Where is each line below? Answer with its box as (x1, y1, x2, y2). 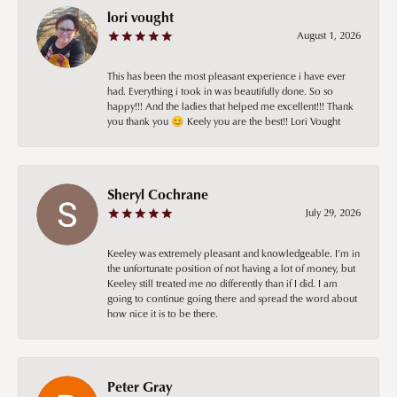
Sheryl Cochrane (107, 183, 208, 204)
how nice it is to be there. (107, 305, 218, 321)
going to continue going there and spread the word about (107, 290, 357, 306)
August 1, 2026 (297, 27, 361, 43)
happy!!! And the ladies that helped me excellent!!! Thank (107, 97, 354, 113)
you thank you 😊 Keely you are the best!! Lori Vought (107, 113, 340, 128)
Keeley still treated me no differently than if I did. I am (107, 275, 338, 291)
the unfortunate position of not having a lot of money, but (107, 260, 355, 276)
